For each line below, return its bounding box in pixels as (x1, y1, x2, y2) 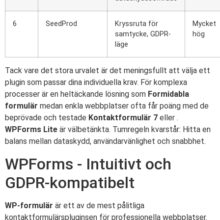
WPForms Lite (5, 125, 57, 135)
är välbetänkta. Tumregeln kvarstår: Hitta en (57, 125, 211, 135)
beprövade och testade (5, 113, 88, 123)
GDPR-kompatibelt (5, 173, 135, 192)
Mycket (192, 20, 216, 28)
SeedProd (46, 20, 77, 28)
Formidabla (148, 89, 189, 99)
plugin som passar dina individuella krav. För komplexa (5, 78, 187, 87)
